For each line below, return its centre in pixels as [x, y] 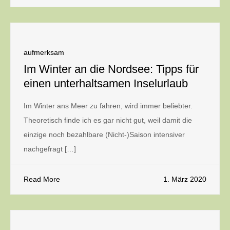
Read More [42, 179]
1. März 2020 [185, 179]
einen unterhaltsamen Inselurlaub [106, 83]
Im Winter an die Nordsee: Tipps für [111, 69]
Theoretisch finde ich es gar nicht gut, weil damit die [108, 120]
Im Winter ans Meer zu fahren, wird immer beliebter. [108, 106]
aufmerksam [44, 52]
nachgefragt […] [50, 149]
